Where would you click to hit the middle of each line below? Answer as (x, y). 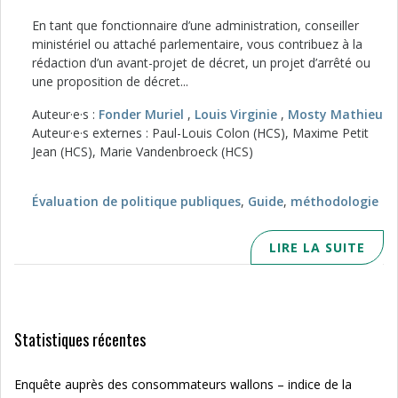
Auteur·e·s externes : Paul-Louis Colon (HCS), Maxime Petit (200, 133)
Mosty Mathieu (335, 114)
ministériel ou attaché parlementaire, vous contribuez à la (197, 44)
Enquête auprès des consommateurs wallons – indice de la (183, 384)
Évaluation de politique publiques (136, 201)
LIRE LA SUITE (317, 247)
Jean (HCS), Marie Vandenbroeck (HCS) (143, 151)
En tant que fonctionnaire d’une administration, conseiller (195, 25)
